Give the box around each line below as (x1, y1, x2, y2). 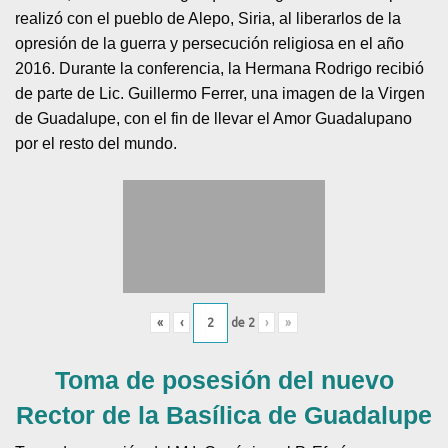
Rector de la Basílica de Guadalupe (16, 400, 432, 429)
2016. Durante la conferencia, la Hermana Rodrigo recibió (15, 59, 425, 77)
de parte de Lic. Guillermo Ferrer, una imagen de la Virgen (15, 84, 426, 102)
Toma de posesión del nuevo (54, 365, 394, 394)
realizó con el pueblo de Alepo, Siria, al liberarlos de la (15, 9, 402, 27)
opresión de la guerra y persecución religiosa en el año (15, 34, 405, 52)
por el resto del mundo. (15, 134, 178, 152)
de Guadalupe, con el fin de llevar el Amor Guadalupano (15, 109, 413, 127)
